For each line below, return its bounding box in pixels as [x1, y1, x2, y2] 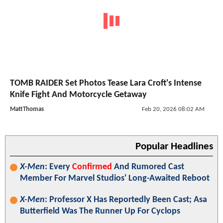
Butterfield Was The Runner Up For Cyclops [20, 206, 180, 216]
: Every [45, 162, 72, 172]
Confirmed [72, 162, 112, 172]
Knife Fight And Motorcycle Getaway [10, 90, 147, 100]
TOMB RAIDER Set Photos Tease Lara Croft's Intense [10, 78, 202, 88]
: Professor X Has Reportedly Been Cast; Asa [45, 195, 207, 205]
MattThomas [10, 106, 44, 112]
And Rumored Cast [112, 162, 184, 172]
